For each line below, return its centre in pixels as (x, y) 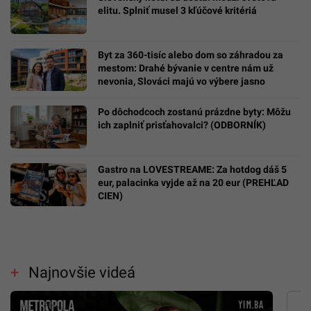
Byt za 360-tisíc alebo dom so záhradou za (191, 54)
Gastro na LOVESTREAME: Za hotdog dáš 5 (192, 170)
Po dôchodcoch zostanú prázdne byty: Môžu (194, 112)
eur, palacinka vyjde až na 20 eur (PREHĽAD (193, 183)
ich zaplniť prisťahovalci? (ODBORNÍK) (182, 125)
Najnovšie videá (82, 272)
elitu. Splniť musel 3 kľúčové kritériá (177, 10)
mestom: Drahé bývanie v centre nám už (186, 68)
